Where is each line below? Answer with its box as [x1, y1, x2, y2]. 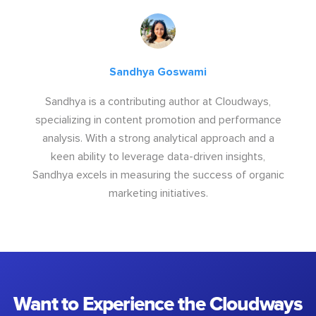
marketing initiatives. [108, 187, 208, 199]
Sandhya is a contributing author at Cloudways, [45, 95, 271, 107]
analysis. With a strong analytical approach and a [42, 132, 274, 144]
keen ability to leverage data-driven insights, [51, 150, 265, 162]
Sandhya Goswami [109, 66, 207, 78]
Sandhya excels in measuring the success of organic [32, 169, 284, 181]
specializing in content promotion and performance [35, 114, 281, 126]
